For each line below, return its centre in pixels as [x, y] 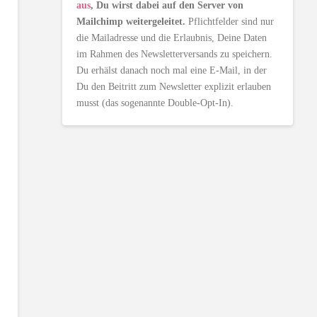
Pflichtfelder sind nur [230, 22]
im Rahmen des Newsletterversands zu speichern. [175, 54]
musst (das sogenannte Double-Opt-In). [155, 103]
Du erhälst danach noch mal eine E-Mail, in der [172, 71]
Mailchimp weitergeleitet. [131, 22]
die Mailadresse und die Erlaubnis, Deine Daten [172, 38]
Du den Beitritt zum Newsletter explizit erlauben [174, 87]
